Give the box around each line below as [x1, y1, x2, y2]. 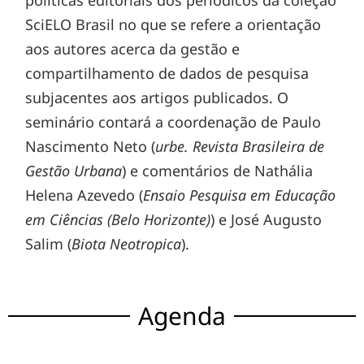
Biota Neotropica [71, 234, 182, 254]
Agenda [138, 299, 226, 333]
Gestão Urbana [25, 161, 123, 181]
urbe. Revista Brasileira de [155, 136, 325, 157]
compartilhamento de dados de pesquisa [25, 63, 310, 84]
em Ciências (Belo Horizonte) [25, 210, 211, 230]
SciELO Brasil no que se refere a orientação [25, 15, 322, 35]
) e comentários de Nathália [122, 161, 314, 181]
